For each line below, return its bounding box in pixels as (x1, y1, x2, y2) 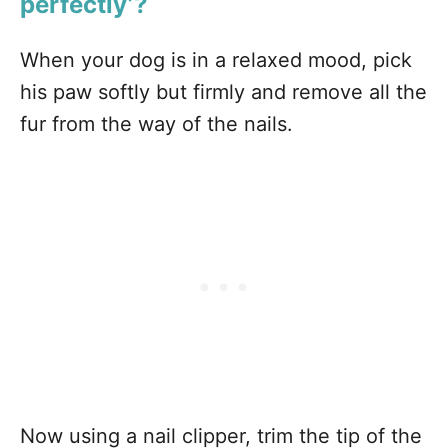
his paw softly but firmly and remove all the (20, 80, 427, 105)
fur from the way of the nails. (20, 112, 299, 137)
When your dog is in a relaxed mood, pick (20, 48, 412, 73)
